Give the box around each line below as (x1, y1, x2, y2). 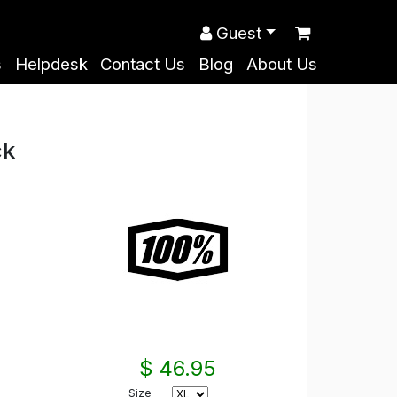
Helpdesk (14, 54, 88, 75)
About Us (245, 54, 317, 75)
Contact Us (100, 54, 186, 75)
